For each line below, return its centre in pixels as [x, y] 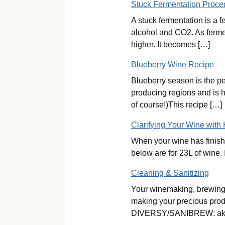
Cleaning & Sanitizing [170, 173]
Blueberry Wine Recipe [173, 65]
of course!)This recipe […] [177, 105]
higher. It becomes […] [171, 44]
